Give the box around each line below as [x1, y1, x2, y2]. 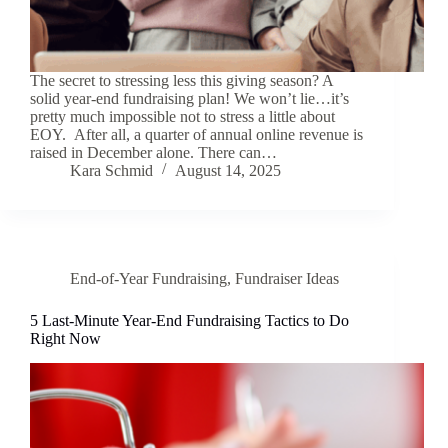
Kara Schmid [70, 162, 153, 180]
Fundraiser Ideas [235, 270, 339, 288]
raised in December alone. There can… [30, 144, 277, 162]
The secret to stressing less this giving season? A [30, 72, 333, 90]
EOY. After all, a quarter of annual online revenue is [30, 126, 363, 144]
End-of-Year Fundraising [70, 270, 227, 288]
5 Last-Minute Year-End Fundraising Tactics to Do [30, 312, 349, 330]
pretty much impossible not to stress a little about [30, 108, 335, 126]
